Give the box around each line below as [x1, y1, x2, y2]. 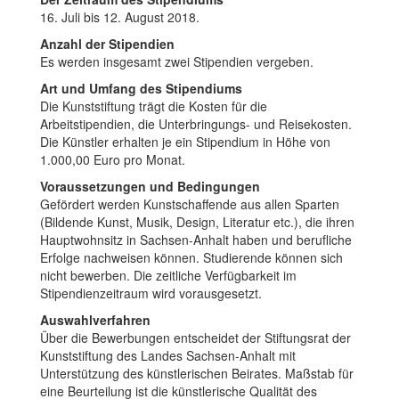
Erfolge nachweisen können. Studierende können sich [40, 248, 343, 266]
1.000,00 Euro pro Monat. [40, 150, 185, 168]
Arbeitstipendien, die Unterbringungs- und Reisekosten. [40, 114, 352, 133]
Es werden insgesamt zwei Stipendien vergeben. [40, 52, 313, 70]
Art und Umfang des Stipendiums [40, 78, 242, 97]
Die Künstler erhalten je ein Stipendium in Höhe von [40, 132, 330, 151]
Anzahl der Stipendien [40, 34, 175, 53]
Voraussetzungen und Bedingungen [40, 176, 260, 195]
